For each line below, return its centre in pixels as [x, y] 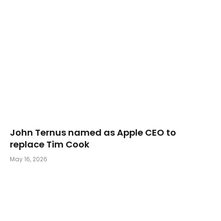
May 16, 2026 [29, 159]
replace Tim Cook [50, 145]
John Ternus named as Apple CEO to [93, 133]
